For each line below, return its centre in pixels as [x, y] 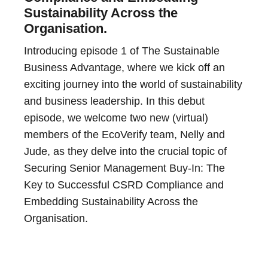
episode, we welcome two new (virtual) [116, 118]
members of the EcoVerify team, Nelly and [124, 135]
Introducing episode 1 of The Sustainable [122, 51]
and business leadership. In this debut [114, 101]
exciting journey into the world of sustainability [133, 85]
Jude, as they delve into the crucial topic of [125, 152]
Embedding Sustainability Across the [111, 202]
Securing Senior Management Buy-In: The [124, 168]
